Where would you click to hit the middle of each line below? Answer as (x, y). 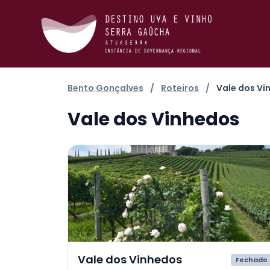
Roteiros (180, 88)
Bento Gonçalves (105, 88)
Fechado (252, 260)
